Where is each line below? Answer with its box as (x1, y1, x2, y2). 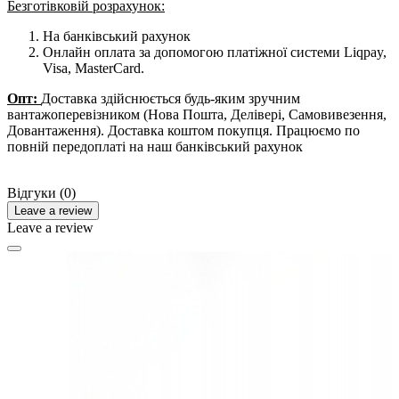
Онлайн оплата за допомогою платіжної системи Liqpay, (43, 44, 387, 60)
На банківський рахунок (43, 28, 191, 44)
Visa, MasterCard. (43, 60, 144, 76)
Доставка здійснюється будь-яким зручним (41, 90, 300, 106)
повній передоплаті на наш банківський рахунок (7, 138, 303, 154)
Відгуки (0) (7, 184, 76, 200)
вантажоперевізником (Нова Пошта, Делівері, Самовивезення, (7, 106, 387, 122)
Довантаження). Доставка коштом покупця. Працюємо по (7, 122, 360, 138)
